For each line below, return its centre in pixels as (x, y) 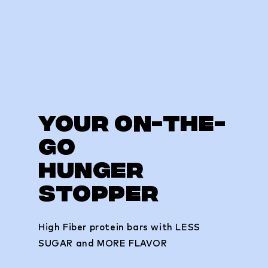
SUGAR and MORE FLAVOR (103, 243)
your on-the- (132, 126)
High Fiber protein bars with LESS (119, 227)
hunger (91, 172)
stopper (99, 196)
